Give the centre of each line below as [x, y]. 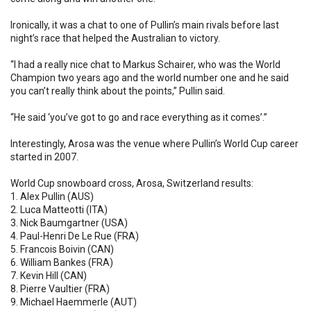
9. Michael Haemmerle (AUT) [74, 302]
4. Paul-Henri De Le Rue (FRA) [75, 236]
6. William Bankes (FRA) [62, 262]
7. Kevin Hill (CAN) [49, 276]
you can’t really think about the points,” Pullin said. [118, 91]
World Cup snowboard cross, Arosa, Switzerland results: [132, 183]
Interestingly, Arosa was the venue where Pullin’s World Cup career [154, 144]
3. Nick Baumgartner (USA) [69, 223]
